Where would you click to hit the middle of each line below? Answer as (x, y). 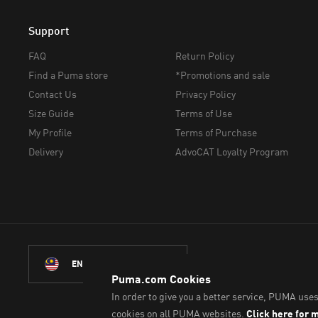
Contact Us (53, 94)
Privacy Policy (205, 94)
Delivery (46, 152)
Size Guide (51, 114)
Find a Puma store (68, 75)
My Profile (50, 133)
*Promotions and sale (222, 75)
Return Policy (204, 56)
